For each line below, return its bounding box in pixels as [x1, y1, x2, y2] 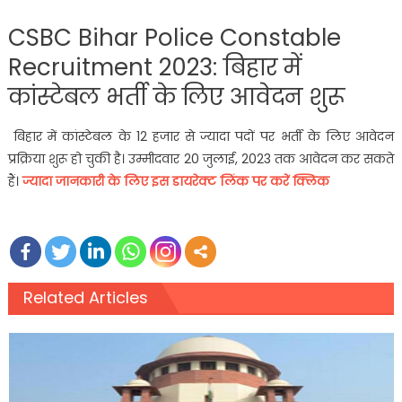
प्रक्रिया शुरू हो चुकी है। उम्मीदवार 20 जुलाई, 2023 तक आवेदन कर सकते [7, 149, 395, 168]
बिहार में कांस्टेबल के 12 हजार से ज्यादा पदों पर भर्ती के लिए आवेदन [7, 127, 395, 145]
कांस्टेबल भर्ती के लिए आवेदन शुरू [7, 80, 345, 113]
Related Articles [22, 285, 148, 309]
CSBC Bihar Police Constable [7, 21, 341, 54]
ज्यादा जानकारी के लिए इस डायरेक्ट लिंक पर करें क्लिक [22, 171, 329, 190]
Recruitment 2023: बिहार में [7, 50, 301, 83]
